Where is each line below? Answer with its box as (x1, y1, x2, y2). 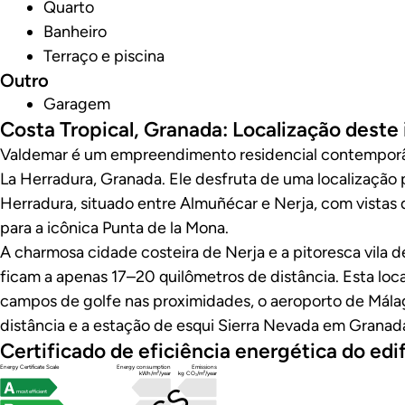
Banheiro (43, 22, 107, 42)
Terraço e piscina (43, 46, 165, 67)
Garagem (43, 94, 110, 115)
